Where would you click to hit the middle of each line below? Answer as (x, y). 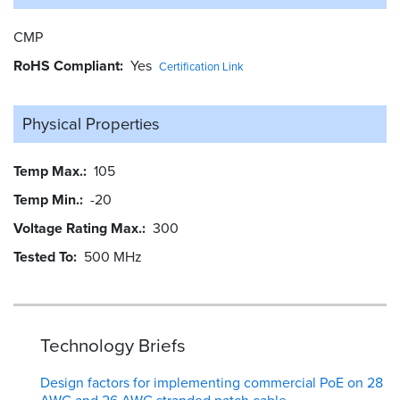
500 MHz (113, 257)
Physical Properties (91, 124)
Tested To (43, 257)
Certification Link (201, 67)
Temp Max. (48, 171)
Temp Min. (46, 200)
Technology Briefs (113, 346)
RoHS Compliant (67, 66)
